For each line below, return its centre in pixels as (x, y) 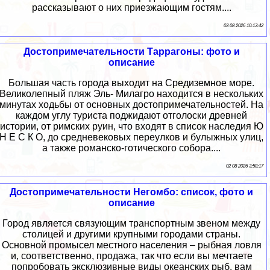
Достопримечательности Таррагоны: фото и (131, 52)
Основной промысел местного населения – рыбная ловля (131, 245)
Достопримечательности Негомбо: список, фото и (131, 192)
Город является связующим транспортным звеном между (131, 224)
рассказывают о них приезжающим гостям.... (131, 8)
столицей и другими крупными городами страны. (131, 234)
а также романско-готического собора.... (131, 148)
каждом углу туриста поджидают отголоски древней (131, 116)
